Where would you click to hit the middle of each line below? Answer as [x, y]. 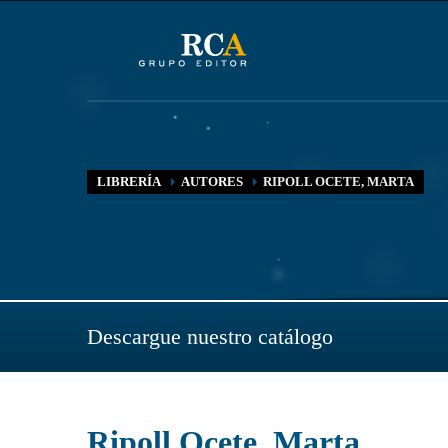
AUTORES [212, 181]
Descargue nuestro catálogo [210, 336]
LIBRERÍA [129, 181]
